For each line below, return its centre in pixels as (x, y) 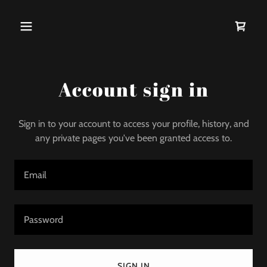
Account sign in (133, 89)
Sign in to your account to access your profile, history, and (133, 124)
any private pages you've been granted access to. (133, 138)
